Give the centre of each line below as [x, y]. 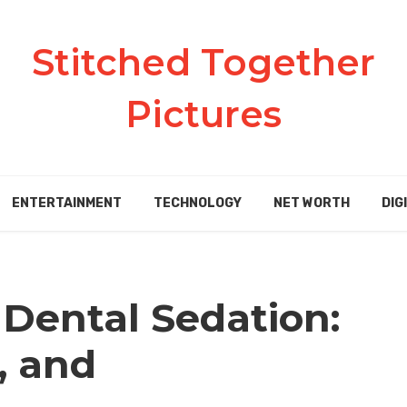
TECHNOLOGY [197, 203]
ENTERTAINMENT [66, 203]
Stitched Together [203, 62]
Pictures [203, 114]
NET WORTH [311, 203]
